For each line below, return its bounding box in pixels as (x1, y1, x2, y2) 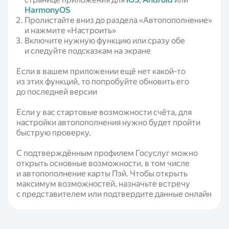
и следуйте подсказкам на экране (25, 46, 151, 56)
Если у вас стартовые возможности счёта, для (16, 107, 192, 117)
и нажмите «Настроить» (25, 26, 116, 35)
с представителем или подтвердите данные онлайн (16, 189, 212, 199)
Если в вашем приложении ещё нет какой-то (16, 66, 186, 76)
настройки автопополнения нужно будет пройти (16, 118, 200, 127)
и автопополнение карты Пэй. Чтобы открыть (16, 169, 188, 178)
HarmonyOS (25, 5, 70, 15)
